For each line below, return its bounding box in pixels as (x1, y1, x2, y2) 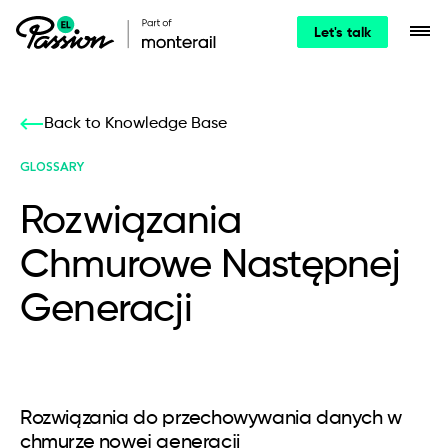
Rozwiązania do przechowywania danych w (20, 409, 402, 429)
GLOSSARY (20, 162, 84, 174)
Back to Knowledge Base (44, 116, 227, 132)
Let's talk (314, 26, 371, 40)
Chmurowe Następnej (20, 246, 401, 286)
